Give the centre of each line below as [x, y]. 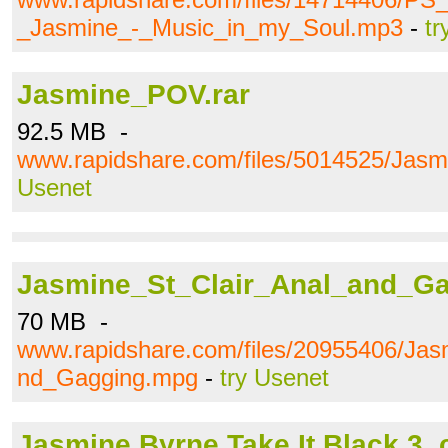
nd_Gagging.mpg [107, 377]
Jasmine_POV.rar [133, 94]
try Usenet [274, 377]
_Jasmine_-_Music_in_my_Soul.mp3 [210, 27]
